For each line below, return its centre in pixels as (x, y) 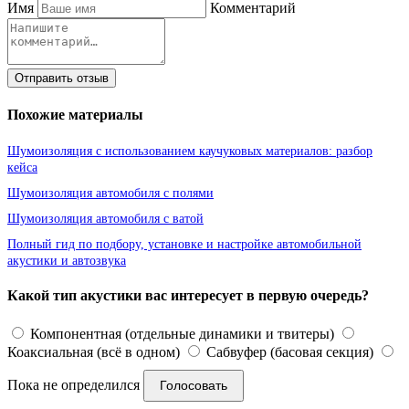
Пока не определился (73, 384)
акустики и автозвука (67, 261)
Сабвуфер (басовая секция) (288, 351)
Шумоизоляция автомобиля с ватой (105, 219)
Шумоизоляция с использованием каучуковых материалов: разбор (190, 151)
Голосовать (194, 385)
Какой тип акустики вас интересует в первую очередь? (188, 296)
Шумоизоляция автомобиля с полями (110, 193)
